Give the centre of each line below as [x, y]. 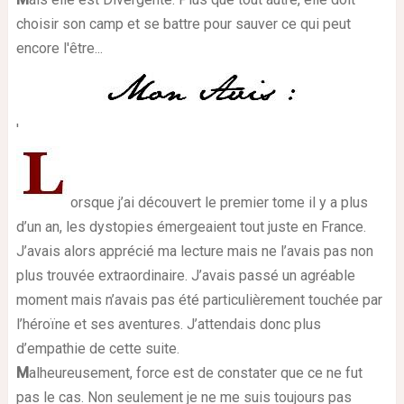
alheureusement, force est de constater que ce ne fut [195, 372]
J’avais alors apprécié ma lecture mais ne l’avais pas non [194, 251]
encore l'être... [59, 49]
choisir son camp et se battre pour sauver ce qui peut [183, 24]
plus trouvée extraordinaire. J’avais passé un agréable [185, 275]
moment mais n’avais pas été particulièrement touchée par [199, 299]
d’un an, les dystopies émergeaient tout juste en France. [191, 226]
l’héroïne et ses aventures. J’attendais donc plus [168, 324]
